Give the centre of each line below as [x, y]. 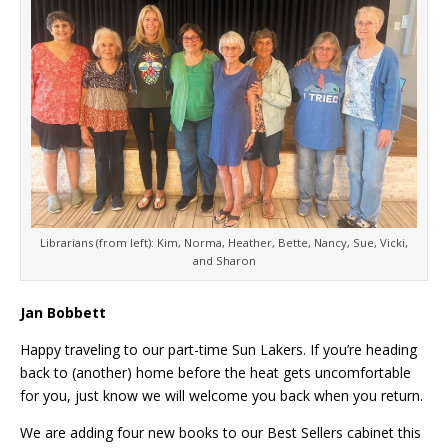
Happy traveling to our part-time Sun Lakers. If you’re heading [218, 350]
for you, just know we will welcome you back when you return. [221, 396]
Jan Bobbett [63, 313]
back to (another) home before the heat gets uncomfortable [215, 373]
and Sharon [224, 261]
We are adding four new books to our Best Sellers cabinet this [220, 433]
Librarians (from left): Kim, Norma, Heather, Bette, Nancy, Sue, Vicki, [224, 243]
